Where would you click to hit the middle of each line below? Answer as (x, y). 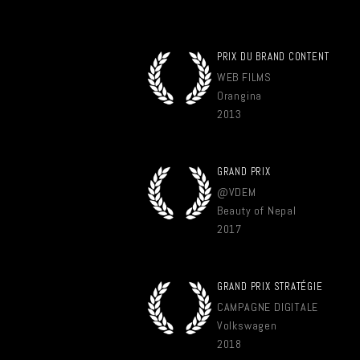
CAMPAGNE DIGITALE (268, 307)
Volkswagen (247, 325)
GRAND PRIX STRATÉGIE (270, 286)
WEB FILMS (244, 77)
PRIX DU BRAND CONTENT (273, 57)
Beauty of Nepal (256, 211)
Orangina (239, 96)
